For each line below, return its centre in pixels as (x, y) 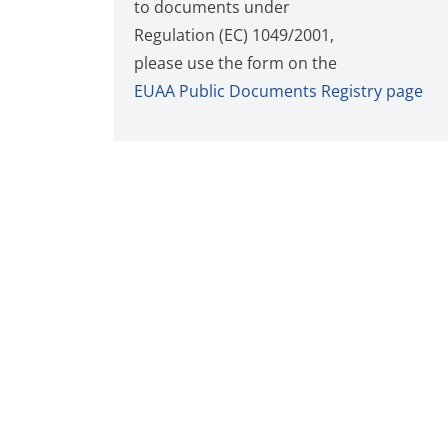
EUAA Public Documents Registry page (278, 91)
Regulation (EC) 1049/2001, (234, 35)
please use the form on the (235, 63)
